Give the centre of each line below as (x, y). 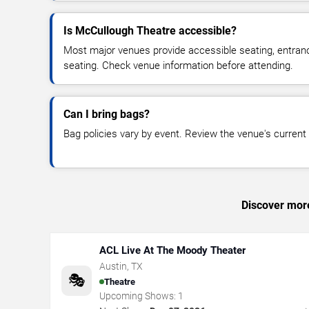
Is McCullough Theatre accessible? (150, 31)
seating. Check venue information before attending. (178, 66)
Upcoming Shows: (139, 296)
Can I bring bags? (107, 114)
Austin (113, 266)
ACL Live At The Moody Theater (172, 250)
